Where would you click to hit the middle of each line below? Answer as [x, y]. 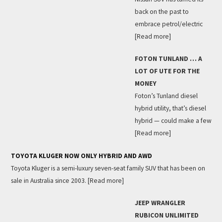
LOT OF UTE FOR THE [167, 71]
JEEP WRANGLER [160, 203]
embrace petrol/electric [168, 24]
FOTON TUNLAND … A [168, 59]
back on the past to [162, 12]
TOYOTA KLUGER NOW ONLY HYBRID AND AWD [81, 156]
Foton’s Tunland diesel [166, 96]
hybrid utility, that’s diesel [170, 109]
